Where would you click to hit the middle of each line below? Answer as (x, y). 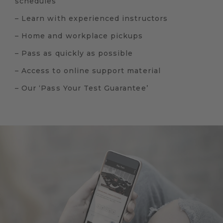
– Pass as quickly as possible (74, 54)
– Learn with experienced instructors (91, 19)
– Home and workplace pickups (79, 36)
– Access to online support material (88, 71)
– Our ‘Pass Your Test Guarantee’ (82, 88)
